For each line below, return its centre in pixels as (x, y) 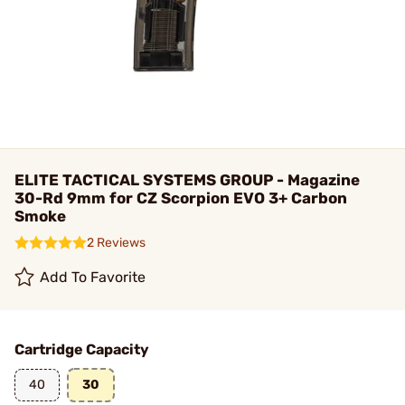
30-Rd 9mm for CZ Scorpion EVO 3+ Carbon (181, 198)
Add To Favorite (93, 277)
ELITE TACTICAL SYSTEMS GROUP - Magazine (187, 180)
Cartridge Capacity (82, 349)
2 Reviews (116, 243)
